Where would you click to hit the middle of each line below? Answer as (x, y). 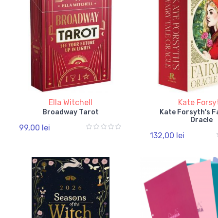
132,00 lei (167, 135)
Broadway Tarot (71, 112)
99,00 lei (35, 127)
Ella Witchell (71, 102)
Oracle (201, 120)
